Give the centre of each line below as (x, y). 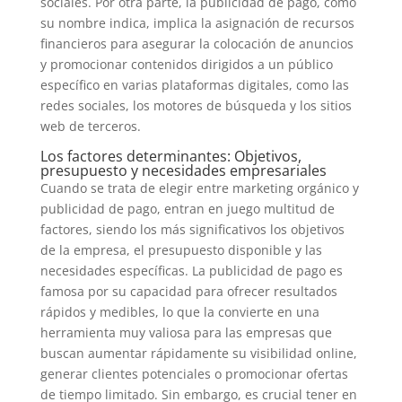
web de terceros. (90, 126)
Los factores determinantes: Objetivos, (170, 156)
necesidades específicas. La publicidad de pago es (191, 271)
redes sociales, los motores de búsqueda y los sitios (196, 105)
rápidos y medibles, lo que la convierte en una (179, 312)
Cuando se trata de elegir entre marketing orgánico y (199, 188)
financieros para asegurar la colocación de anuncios (197, 44)
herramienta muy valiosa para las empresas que (186, 332)
